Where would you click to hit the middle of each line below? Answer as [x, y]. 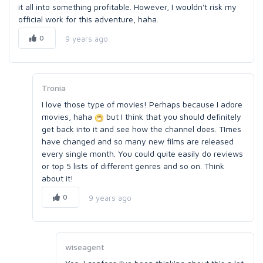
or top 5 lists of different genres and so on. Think [133, 166]
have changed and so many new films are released [138, 141]
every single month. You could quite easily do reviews [142, 154]
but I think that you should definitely [173, 117]
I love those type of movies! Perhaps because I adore [142, 104]
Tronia [54, 88]
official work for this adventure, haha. [88, 19]
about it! [58, 178]
